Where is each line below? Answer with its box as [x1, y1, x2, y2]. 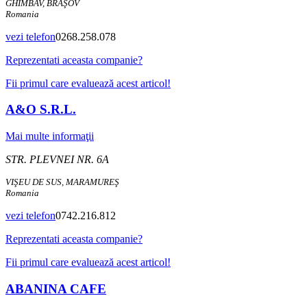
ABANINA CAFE [5, 281, 106, 296]
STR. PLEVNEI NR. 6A [5, 153, 109, 166]
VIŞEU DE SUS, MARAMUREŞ [5, 177, 119, 188]
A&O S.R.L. [5, 102, 76, 117]
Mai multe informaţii [5, 130, 94, 143]
